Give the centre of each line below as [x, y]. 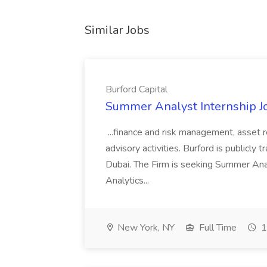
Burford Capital [136, 89]
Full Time [217, 228]
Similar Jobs [117, 30]
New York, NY [145, 228]
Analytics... [128, 181]
